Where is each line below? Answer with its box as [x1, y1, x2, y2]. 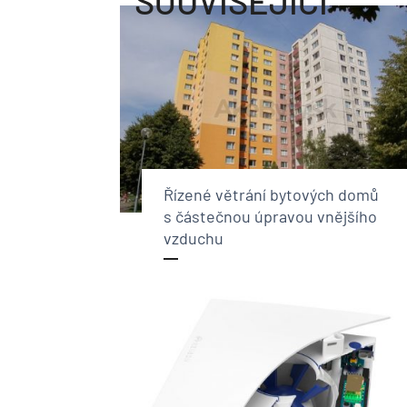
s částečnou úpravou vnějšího [164, 206, 377, 227]
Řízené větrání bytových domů [164, 184, 379, 205]
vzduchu [164, 228, 223, 249]
